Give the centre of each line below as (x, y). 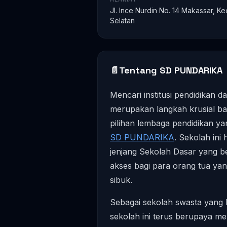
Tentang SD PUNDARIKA (171, 70)
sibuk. (121, 180)
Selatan (122, 21)
